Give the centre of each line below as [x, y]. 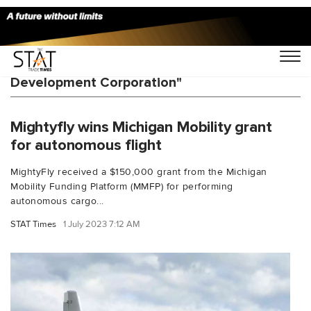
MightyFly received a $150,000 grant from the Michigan [139, 171]
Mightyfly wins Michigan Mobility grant [141, 127]
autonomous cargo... [57, 201]
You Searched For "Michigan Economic [131, 67]
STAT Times [33, 224]
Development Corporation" [96, 83]
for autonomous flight [86, 145]
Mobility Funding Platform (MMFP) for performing [122, 186]
